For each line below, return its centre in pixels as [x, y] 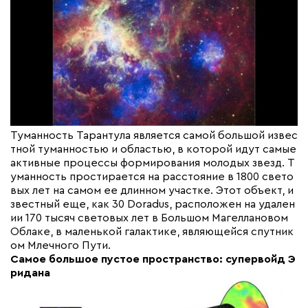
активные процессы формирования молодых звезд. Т [153, 163]
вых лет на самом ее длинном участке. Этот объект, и [152, 190]
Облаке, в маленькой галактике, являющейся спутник [152, 231]
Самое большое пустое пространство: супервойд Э [153, 259]
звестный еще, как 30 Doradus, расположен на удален [153, 204]
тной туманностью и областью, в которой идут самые [153, 149]
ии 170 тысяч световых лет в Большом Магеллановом [149, 218]
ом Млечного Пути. [60, 245]
